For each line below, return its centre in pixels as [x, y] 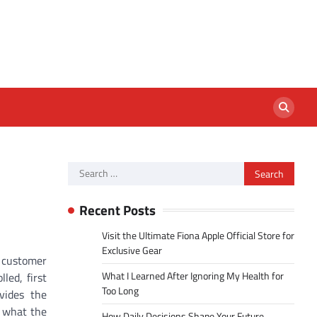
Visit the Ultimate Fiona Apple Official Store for [198, 236]
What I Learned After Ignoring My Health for [193, 276]
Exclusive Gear [132, 251]
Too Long [120, 291]
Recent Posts [117, 210]
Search [84, 170]
